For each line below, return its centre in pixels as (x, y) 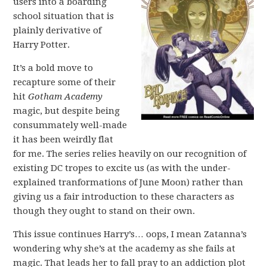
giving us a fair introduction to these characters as (124, 197)
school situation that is (64, 16)
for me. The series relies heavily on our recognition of (130, 154)
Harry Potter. (42, 45)
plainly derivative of (58, 30)
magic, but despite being (67, 111)
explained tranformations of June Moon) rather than (128, 182)
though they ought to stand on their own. (104, 211)
